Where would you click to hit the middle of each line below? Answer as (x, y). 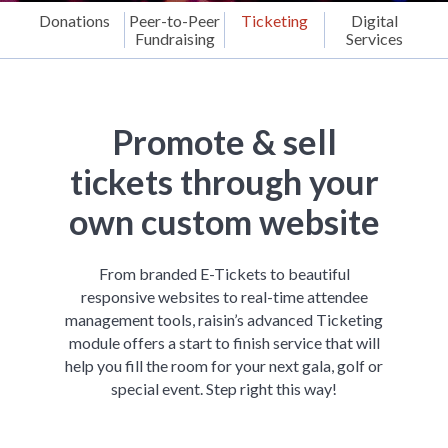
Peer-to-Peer (174, 20)
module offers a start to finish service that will (224, 342)
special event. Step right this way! (224, 388)
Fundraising (174, 38)
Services (374, 38)
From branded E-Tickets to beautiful (224, 273)
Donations (74, 20)
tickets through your (224, 181)
